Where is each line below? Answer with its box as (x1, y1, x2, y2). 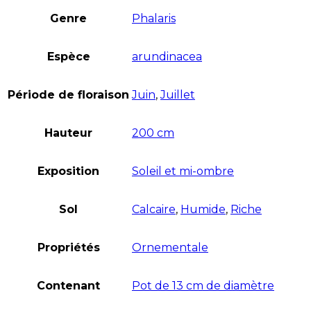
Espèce (47, 50, 90, 63)
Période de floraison (8, 88, 129, 101)
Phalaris (132, 12, 176, 25)
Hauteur (44, 126, 92, 140)
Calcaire (132, 203, 176, 216)
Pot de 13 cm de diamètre (132, 279, 274, 292)
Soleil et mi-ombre (132, 165, 234, 178)
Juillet (160, 88, 195, 101)
